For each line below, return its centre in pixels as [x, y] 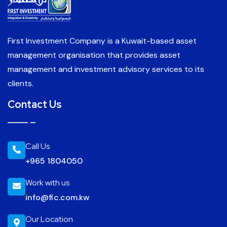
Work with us [47, 182]
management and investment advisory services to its [106, 69]
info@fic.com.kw [57, 197]
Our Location [49, 219]
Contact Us [35, 104]
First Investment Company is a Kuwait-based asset [102, 41]
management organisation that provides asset [94, 55]
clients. [21, 83]
